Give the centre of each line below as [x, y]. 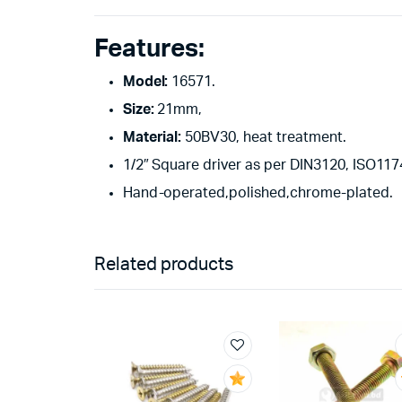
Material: [152, 138]
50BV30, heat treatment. [264, 138]
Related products [163, 265]
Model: [145, 82]
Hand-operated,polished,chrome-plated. [258, 193]
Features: [149, 49]
